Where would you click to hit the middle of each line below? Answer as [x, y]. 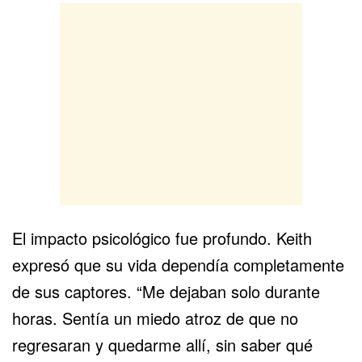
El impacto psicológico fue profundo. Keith [162, 238]
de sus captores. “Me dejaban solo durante [166, 291]
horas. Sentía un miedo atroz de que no [155, 318]
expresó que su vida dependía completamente [178, 264]
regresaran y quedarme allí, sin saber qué [162, 344]
